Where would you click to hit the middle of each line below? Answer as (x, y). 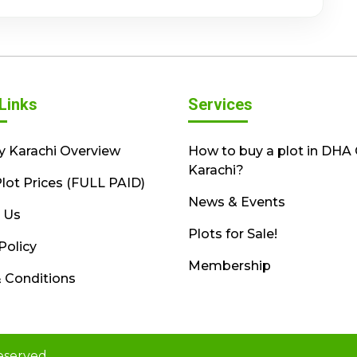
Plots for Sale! (232, 233)
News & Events (236, 202)
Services (220, 104)
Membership (229, 265)
